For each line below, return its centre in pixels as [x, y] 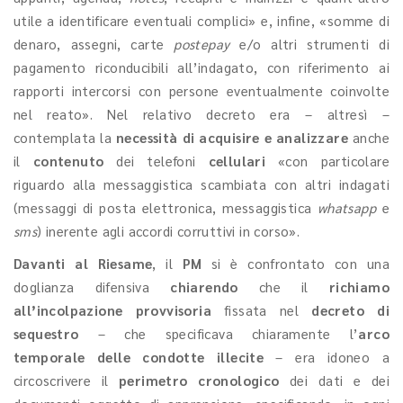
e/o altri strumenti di [310, 44]
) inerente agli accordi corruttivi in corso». [169, 231]
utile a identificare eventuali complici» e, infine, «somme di [201, 20]
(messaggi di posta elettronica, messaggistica [166, 207]
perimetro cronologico [199, 380]
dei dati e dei [334, 380]
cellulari [237, 161]
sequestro [46, 333]
